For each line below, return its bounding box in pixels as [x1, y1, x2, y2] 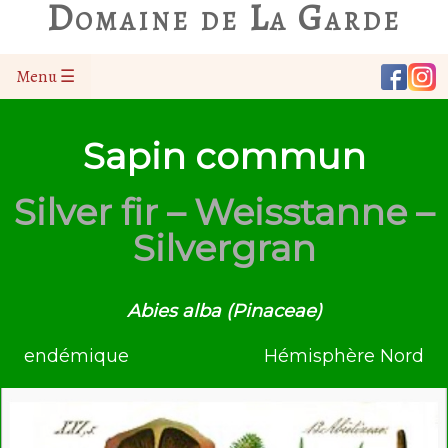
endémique [23, 344, 129, 367]
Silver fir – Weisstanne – [14, 190, 434, 234]
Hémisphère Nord [264, 344, 425, 367]
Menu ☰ [16, 65, 75, 88]
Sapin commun [82, 134, 366, 178]
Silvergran [132, 226, 316, 270]
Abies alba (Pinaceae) [126, 300, 322, 322]
